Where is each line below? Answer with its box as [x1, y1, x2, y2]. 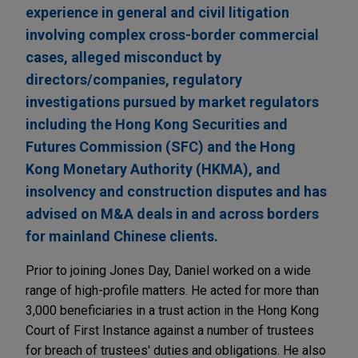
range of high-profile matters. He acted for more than [26, 283, 319, 299]
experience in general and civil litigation [26, 4, 289, 22]
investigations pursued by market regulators [26, 93, 319, 111]
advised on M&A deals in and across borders [26, 205, 319, 223]
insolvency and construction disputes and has [26, 183, 327, 201]
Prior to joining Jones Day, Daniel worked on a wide [26, 263, 311, 279]
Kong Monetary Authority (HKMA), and [26, 161, 280, 178]
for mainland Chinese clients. [26, 228, 218, 245]
